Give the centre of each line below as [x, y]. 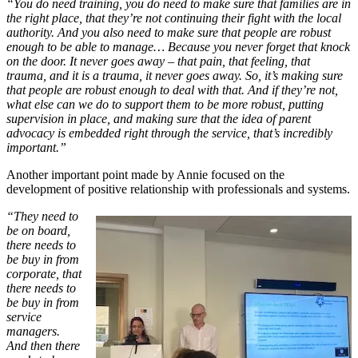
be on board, [38, 230]
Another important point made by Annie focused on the [145, 174]
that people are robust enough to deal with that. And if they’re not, [172, 89]
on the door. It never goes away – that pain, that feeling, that [158, 61]
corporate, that [44, 273]
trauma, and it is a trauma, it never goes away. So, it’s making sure [175, 75]
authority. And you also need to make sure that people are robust [169, 32]
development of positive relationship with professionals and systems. [178, 189]
